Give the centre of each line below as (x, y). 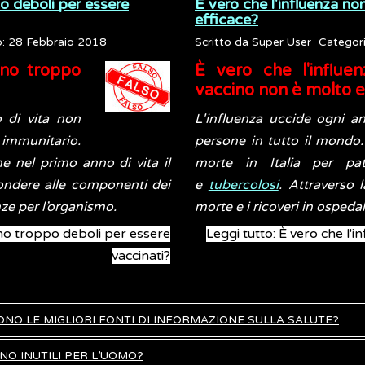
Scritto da (223, 42)
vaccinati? (141, 255)
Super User (281, 42)
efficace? (226, 20)
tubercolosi (243, 185)
